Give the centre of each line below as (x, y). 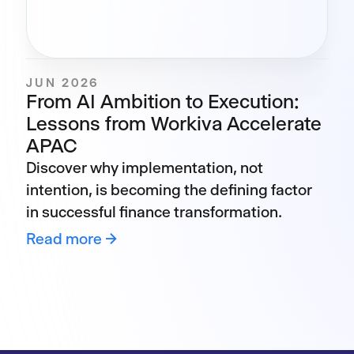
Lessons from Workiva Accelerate (174, 124)
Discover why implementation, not (145, 168)
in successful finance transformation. (154, 212)
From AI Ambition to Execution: (163, 102)
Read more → (72, 239)
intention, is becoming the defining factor (169, 190)
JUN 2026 (62, 83)
